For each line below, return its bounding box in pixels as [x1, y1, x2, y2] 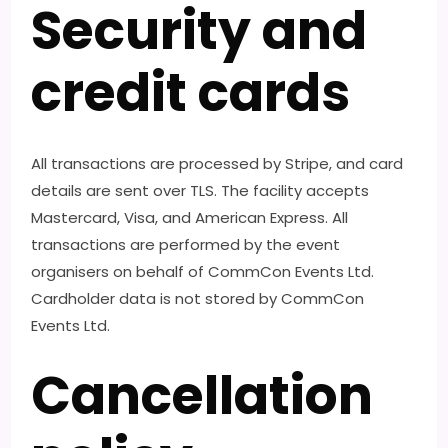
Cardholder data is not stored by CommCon [31, 288, 365, 309]
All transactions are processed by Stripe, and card [31, 153, 404, 174]
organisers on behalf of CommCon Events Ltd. [31, 261, 375, 282]
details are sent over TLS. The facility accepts [31, 180, 370, 201]
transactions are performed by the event [31, 234, 341, 255]
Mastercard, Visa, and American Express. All [31, 207, 349, 228]
